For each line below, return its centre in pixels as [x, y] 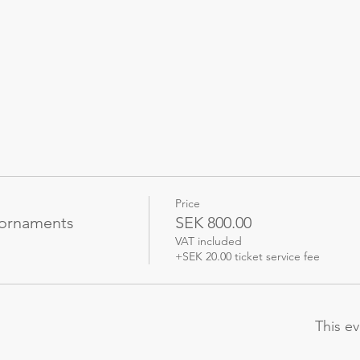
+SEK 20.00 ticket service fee [247, 256]
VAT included [208, 241]
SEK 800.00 [213, 222]
